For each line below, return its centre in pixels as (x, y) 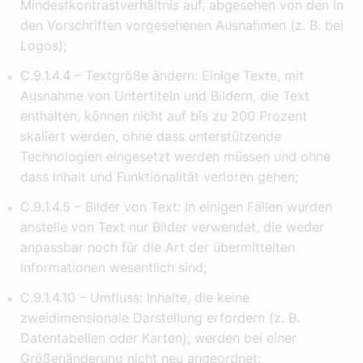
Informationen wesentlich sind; (113, 268)
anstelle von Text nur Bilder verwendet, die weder (172, 227)
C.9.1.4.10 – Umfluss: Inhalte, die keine (135, 298)
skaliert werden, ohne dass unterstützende (151, 137)
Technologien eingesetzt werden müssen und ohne (175, 157)
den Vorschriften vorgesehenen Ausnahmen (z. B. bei (182, 26)
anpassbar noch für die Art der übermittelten (158, 248)
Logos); (43, 46)
